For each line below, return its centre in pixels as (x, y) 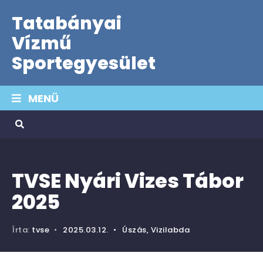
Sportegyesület (84, 63)
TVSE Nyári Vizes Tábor (128, 181)
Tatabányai (67, 23)
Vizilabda (170, 230)
